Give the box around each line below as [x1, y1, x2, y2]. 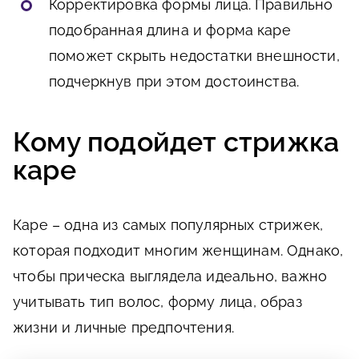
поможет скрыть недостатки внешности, [49, 46, 340, 64]
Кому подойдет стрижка [13, 125, 340, 158]
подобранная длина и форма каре [49, 21, 291, 38]
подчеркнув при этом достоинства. [49, 72, 300, 90]
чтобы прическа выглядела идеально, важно [13, 267, 328, 284]
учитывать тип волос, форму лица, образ [13, 292, 302, 310]
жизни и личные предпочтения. [13, 318, 235, 336]
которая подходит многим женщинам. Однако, [13, 241, 344, 259]
